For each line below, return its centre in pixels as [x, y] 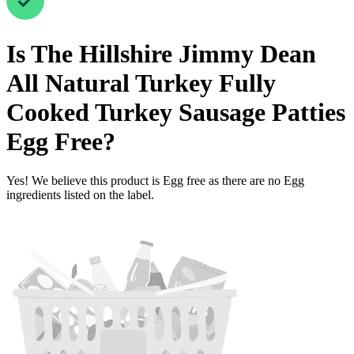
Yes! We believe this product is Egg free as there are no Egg [155, 180]
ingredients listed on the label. [80, 194]
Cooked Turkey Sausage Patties [176, 113]
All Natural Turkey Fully [141, 83]
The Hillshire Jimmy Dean [173, 54]
